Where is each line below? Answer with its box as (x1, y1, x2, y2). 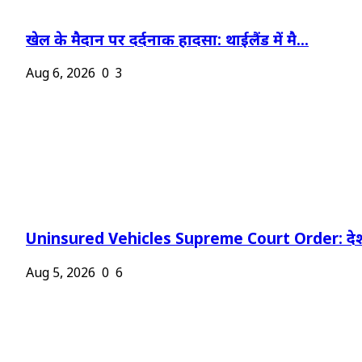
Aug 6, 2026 (26, 66, 95, 84)
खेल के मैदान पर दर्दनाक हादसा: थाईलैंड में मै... (26, 31, 309, 52)
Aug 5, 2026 (26, 265, 95, 283)
